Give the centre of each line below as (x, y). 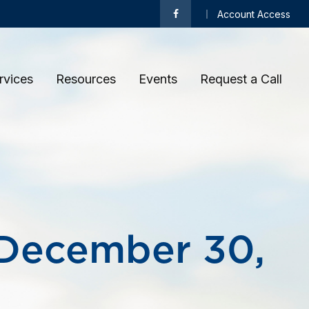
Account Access (254, 14)
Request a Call (243, 79)
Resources (86, 79)
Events (158, 79)
